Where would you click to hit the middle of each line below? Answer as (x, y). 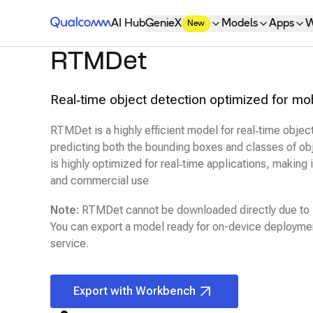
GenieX (164, 24)
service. (70, 243)
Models (240, 24)
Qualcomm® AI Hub (99, 23)
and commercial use (100, 181)
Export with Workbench (134, 291)
